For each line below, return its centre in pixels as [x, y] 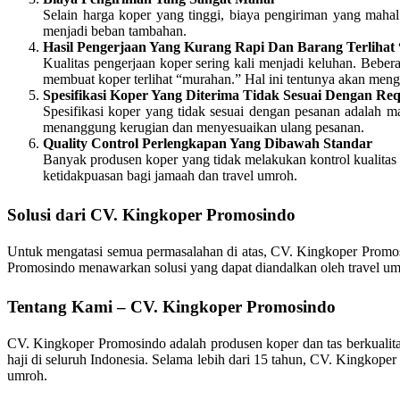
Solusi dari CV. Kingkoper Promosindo [151, 214]
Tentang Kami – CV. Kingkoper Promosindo [171, 306]
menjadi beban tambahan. [115, 31]
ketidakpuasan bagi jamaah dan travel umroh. [170, 175]
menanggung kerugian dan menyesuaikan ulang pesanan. [204, 127]
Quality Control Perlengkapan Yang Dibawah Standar [208, 143]
